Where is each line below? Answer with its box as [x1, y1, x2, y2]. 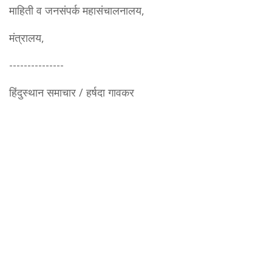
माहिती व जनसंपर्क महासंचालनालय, [9, 2, 144, 18]
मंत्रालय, [9, 30, 44, 45]
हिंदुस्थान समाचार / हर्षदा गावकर [9, 84, 134, 100]
